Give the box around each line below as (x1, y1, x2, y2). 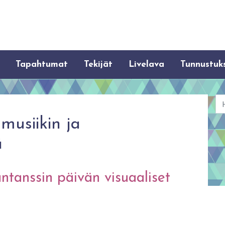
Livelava (129, 60, 165, 69)
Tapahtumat (16, 60, 68, 69)
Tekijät (84, 60, 113, 69)
